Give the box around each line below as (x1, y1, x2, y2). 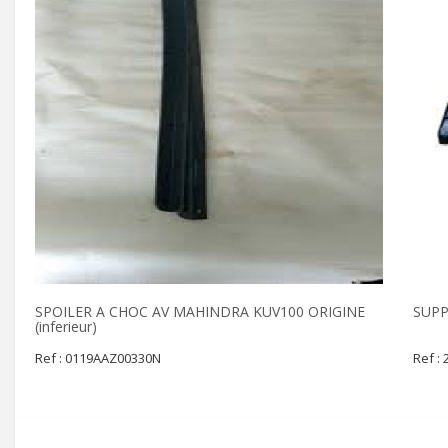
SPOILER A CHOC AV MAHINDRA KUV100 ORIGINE (35, 302, 365, 321)
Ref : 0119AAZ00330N (35, 349, 161, 367)
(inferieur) (35, 317, 97, 336)
